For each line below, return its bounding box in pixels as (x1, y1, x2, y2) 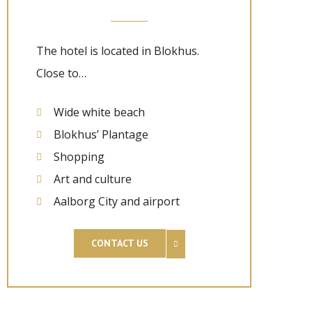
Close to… (36, 65, 86, 81)
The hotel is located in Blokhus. (36, 43, 199, 58)
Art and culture (54, 171, 132, 187)
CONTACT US (91, 237, 148, 249)
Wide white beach (54, 104, 145, 120)
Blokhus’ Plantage (54, 127, 148, 142)
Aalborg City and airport (54, 194, 180, 209)
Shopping (54, 149, 104, 164)
